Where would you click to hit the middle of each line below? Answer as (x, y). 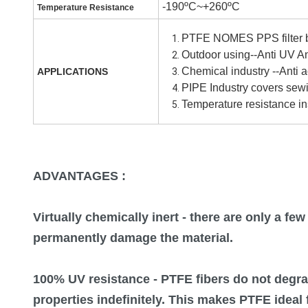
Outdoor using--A (223, 55)
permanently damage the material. (133, 238)
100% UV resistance (91, 279)
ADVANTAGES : (79, 176)
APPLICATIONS (73, 71)
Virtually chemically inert (106, 217)
